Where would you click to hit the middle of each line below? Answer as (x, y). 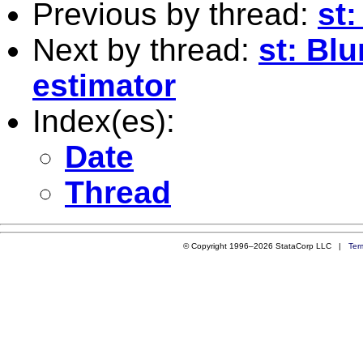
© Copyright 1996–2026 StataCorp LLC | (265, 246)
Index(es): (104, 121)
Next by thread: (145, 49)
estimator (104, 85)
